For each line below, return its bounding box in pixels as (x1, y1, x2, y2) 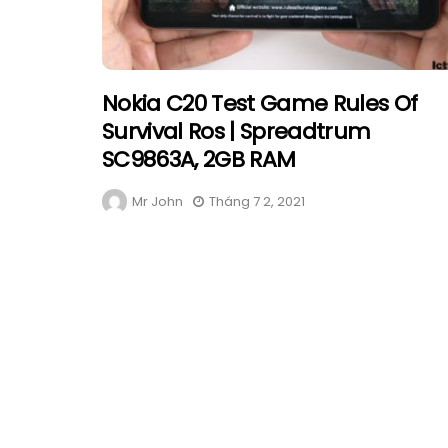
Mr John (132, 191, 183, 211)
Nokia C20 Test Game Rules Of (102, 87, 418, 119)
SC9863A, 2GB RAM (102, 143, 296, 175)
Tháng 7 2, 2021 (209, 191, 305, 211)
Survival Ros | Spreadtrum (102, 115, 371, 147)
